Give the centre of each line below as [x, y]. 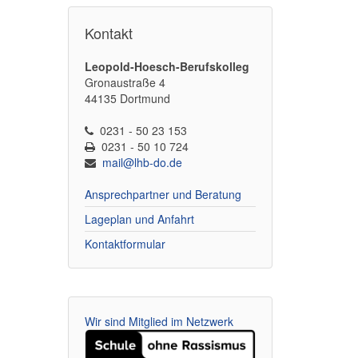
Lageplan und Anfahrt [139, 219]
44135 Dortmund [127, 98]
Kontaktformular [125, 244]
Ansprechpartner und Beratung [163, 194]
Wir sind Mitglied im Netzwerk [159, 321]
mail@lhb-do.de [142, 162]
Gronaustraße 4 [125, 82]
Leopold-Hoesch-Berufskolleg [167, 66]
